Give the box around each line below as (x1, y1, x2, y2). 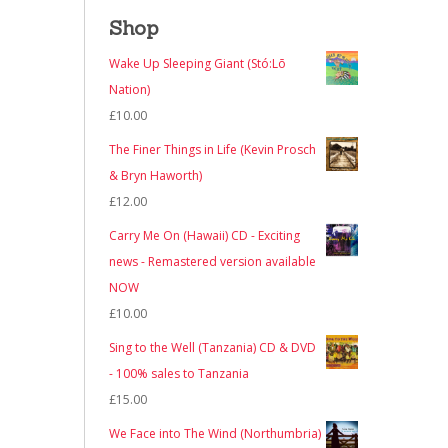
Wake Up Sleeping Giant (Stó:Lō (108, 55, 286, 73)
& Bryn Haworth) (108, 167, 202, 185)
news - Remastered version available (108, 253, 316, 271)
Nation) (108, 81, 150, 99)
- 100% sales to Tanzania (108, 365, 249, 383)
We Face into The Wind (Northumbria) (108, 425, 321, 443)
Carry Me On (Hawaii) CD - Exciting (108, 227, 300, 245)
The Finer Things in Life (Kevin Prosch (108, 141, 316, 159)
